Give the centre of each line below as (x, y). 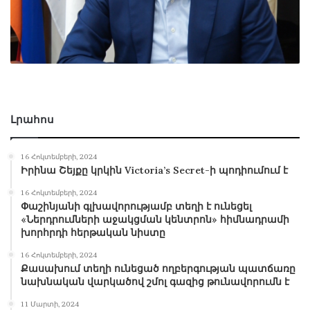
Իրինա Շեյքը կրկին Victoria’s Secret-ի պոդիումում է (154, 171)
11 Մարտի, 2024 (50, 304)
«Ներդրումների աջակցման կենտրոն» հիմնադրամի (155, 220)
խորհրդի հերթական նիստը (93, 233)
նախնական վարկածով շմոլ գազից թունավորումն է (155, 282)
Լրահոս (32, 120)
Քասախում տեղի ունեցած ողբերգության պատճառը (158, 269)
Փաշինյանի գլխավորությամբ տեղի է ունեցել (136, 207)
